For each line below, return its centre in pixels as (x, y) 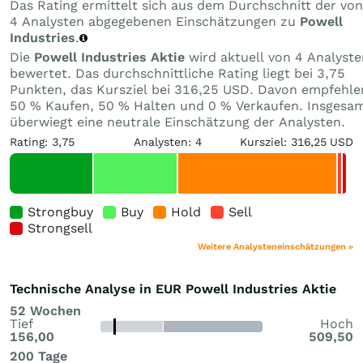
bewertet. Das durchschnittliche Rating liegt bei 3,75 (177, 73)
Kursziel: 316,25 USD (296, 141)
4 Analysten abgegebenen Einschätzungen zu (155, 21)
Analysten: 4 (168, 141)
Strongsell (60, 228)
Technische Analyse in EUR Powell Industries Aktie (173, 288)
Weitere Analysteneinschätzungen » (275, 246)
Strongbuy (60, 211)
